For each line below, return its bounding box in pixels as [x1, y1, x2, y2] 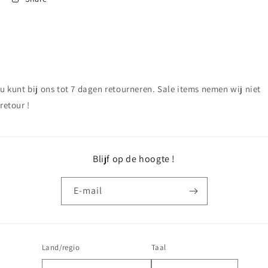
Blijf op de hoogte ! [93, 153, 175, 166]
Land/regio [42, 242, 80, 253]
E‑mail [73, 184, 102, 197]
